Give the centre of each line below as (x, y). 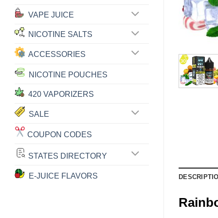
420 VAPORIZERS (59, 94)
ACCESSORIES (55, 54)
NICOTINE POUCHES (66, 74)
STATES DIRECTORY (67, 156)
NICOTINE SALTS (58, 35)
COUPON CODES (59, 134)
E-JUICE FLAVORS (61, 176)
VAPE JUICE (49, 15)
